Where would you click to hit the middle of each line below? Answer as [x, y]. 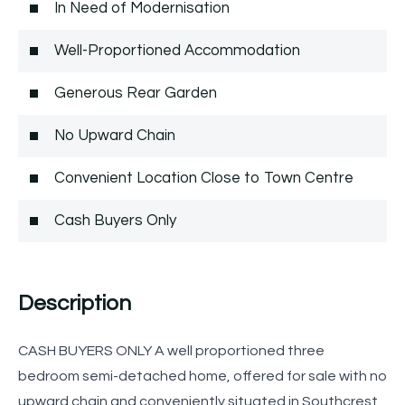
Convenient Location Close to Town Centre [204, 178]
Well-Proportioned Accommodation [177, 50]
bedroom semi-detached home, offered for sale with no [202, 376]
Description [75, 303]
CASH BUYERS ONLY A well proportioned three [171, 350]
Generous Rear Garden [136, 93]
